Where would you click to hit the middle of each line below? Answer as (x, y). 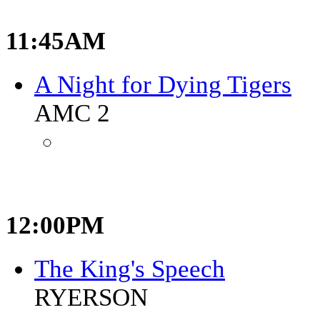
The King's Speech (130, 269)
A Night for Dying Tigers (163, 84)
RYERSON (91, 298)
